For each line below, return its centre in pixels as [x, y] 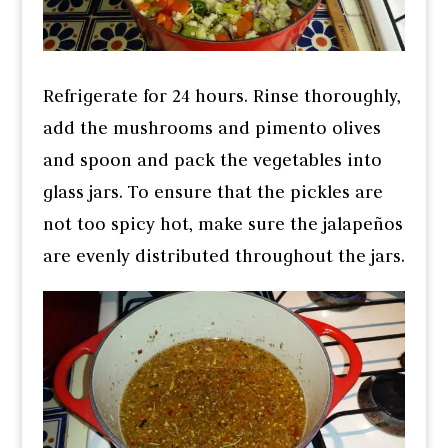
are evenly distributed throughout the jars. [223, 255]
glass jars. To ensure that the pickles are [212, 191]
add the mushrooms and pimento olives [211, 127]
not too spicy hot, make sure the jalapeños [222, 223]
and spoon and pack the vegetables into [212, 159]
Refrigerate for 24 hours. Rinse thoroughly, [221, 95]
